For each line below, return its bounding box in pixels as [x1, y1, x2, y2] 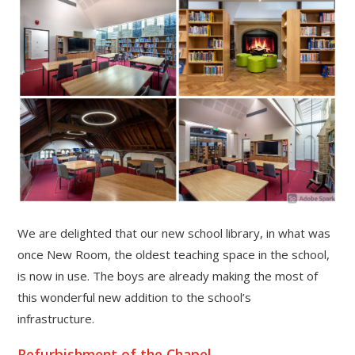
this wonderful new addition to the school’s [17, 289, 252, 306]
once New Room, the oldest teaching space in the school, [17, 246, 330, 263]
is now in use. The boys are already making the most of [17, 268, 319, 284]
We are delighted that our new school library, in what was [17, 225, 331, 242]
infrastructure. [17, 311, 101, 327]
